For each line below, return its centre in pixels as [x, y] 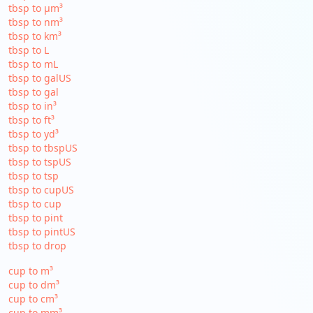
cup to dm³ [34, 285]
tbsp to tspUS [39, 162]
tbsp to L [28, 50]
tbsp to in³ [32, 106]
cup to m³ [30, 271]
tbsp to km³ [35, 36]
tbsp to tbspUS [43, 148]
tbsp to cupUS [41, 190]
